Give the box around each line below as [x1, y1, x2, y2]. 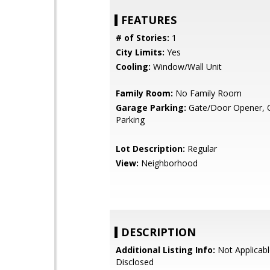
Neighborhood [139, 157, 198, 169]
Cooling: [116, 61, 151, 72]
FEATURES [121, 13, 177, 27]
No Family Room [173, 87, 242, 99]
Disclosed [116, 256, 154, 268]
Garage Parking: [116, 102, 186, 113]
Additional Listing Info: [116, 244, 215, 256]
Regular [185, 143, 217, 154]
